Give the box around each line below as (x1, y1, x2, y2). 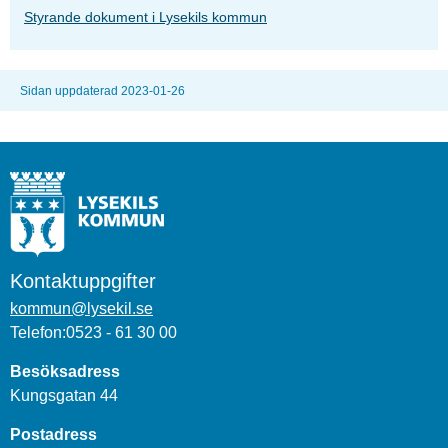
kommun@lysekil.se (10, 299, 153, 317)
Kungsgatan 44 (10, 386, 118, 404)
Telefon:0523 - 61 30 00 (10, 323, 177, 341)
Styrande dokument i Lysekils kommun (24, 9, 267, 26)
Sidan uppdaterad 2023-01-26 (20, 84, 185, 99)
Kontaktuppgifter (10, 269, 156, 292)
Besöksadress (10, 362, 120, 380)
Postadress (10, 425, 97, 443)
